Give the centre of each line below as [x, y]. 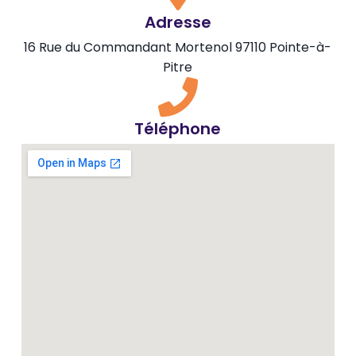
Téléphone [178, 128]
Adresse [178, 22]
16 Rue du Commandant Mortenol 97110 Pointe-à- [178, 47]
